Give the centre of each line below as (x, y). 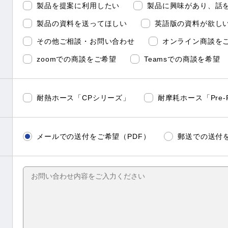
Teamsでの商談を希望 (182, 59)
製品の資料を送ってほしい (82, 23)
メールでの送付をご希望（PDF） (94, 136)
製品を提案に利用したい (78, 6)
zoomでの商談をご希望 (77, 59)
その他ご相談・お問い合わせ (86, 41)
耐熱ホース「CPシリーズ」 (83, 98)
